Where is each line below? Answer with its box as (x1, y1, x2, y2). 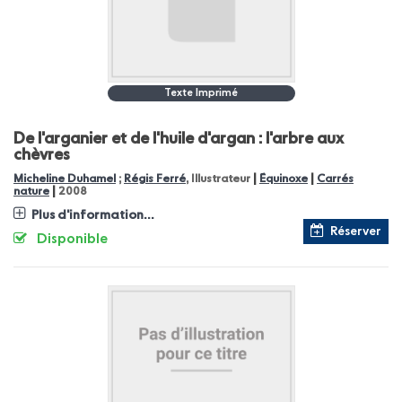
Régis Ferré (124, 172, 186, 185)
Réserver (330, 224, 381, 238)
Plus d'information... (31, 208, 154, 222)
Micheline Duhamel (13, 172, 116, 185)
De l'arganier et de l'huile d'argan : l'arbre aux (13, 130, 344, 147)
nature (13, 185, 49, 197)
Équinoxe (259, 172, 308, 185)
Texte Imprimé (164, 87, 238, 99)
